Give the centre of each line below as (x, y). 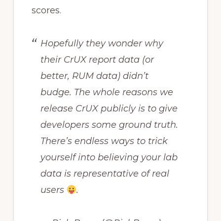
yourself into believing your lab (109, 157)
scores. (46, 10)
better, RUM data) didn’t (94, 76)
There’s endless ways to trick (104, 141)
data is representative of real (105, 173)
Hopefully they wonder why (102, 43)
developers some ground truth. (109, 125)
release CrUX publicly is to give (109, 108)
